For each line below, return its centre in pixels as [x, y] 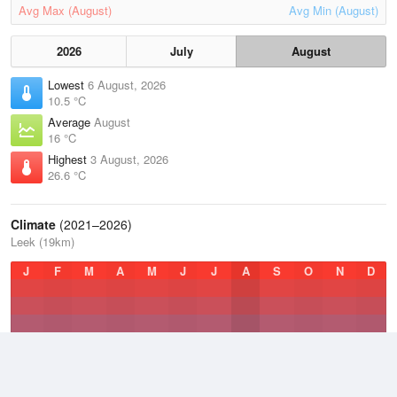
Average [71, 122]
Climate [33, 224]
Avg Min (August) [334, 10]
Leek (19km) [43, 241]
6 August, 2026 [127, 85]
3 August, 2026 [129, 159]
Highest [69, 159]
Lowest [68, 85]
